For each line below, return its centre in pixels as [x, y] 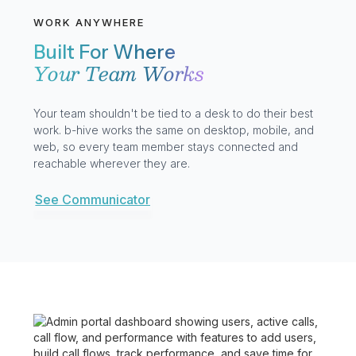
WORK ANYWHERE [89, 22]
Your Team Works [119, 73]
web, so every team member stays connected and [166, 146]
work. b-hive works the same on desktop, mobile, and [174, 130]
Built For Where [105, 52]
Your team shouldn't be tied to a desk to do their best [174, 113]
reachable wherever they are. [112, 163]
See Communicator [93, 199]
